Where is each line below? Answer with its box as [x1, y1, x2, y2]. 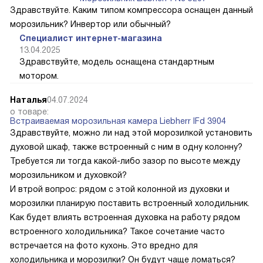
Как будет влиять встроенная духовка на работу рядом [10, 212, 240, 222]
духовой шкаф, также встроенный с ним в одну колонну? [10, 141, 242, 151]
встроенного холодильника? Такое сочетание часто [10, 226, 225, 236]
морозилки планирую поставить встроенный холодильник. [10, 198, 249, 208]
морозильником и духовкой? [10, 170, 127, 180]
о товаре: [10, 106, 49, 116]
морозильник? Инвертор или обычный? [10, 19, 171, 29]
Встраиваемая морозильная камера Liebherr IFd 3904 [10, 116, 226, 126]
